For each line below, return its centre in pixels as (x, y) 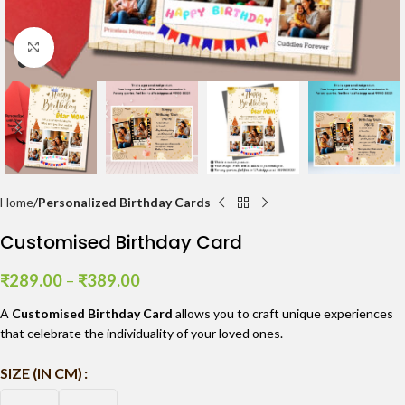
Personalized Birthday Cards (124, 202)
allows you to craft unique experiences (283, 313)
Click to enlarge (97, 47)
